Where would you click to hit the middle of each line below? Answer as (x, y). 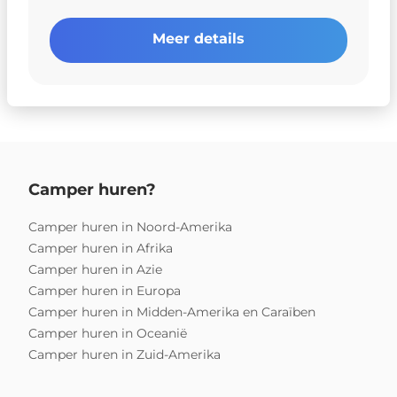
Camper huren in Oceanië (108, 333)
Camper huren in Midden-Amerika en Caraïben (172, 311)
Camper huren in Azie (95, 269)
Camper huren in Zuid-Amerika (125, 354)
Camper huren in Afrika (101, 248)
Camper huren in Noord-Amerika (130, 226)
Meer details (198, 39)
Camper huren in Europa (105, 290)
